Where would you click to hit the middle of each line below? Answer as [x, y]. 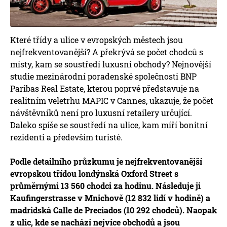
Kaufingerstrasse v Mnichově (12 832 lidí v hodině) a [110, 198]
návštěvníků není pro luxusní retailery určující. [101, 112]
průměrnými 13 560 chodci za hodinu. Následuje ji [105, 185]
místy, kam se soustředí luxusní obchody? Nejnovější [111, 64]
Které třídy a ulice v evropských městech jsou [97, 40]
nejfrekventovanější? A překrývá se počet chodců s [107, 52]
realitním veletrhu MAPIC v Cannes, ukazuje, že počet [112, 100]
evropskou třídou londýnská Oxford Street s [94, 173]
